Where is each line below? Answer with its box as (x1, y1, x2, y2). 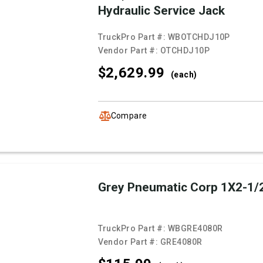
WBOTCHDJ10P (167, 32, 230, 42)
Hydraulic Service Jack (97, 4, 225, 18)
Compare (110, 110, 147, 120)
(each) (170, 70, 197, 80)
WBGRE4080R (167, 224, 223, 234)
